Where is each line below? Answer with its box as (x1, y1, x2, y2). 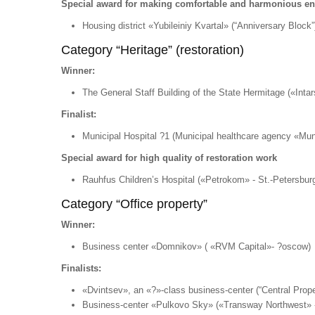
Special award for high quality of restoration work (61, 153, 277, 163)
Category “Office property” (61, 197, 207, 211)
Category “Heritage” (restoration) (61, 43, 244, 57)
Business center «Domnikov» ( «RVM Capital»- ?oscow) (82, 241, 311, 252)
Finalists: (61, 263, 101, 274)
